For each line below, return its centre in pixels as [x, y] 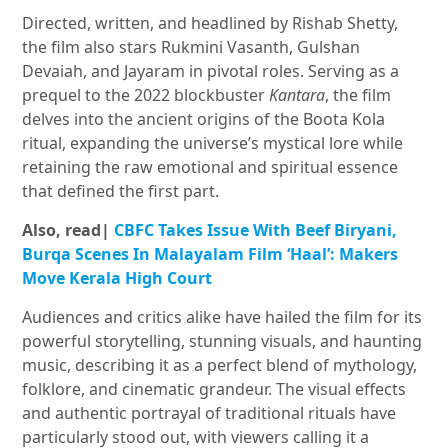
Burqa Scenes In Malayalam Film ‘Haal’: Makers [210, 254]
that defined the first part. [121, 191]
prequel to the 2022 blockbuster [146, 95]
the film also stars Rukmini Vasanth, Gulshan [191, 47]
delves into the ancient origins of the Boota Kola [204, 119]
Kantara [297, 95]
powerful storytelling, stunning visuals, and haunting [222, 341]
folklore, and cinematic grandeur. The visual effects [214, 389]
